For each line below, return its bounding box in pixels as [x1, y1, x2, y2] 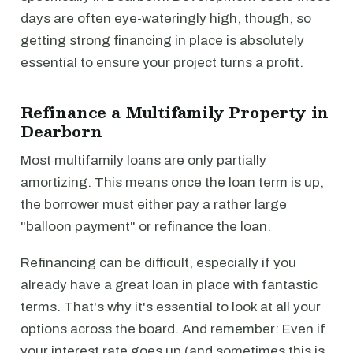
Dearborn [20, 118, 102, 143]
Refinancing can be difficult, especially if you [20, 255, 296, 270]
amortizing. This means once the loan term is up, [20, 175, 324, 190]
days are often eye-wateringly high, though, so [20, 11, 311, 26]
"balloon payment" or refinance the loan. [20, 219, 271, 234]
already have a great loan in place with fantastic [20, 277, 318, 292]
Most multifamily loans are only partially [20, 153, 266, 168]
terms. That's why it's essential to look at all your [20, 299, 321, 314]
